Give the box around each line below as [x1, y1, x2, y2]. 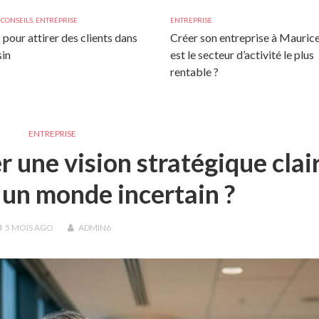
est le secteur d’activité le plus [170, 48, 314, 61]
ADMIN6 [78, 222, 111, 233]
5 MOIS [4, 222, 33, 233]
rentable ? [170, 65, 219, 78]
